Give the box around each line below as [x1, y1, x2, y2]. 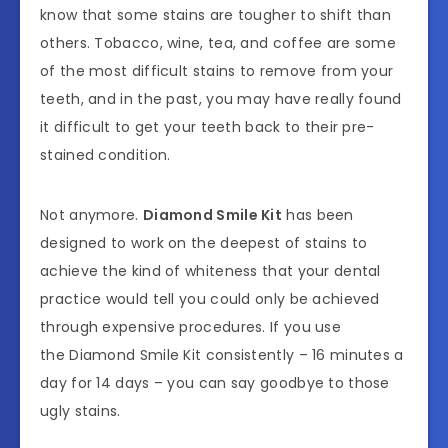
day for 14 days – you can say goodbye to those [40, 372, 390, 393]
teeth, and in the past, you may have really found [40, 88, 402, 109]
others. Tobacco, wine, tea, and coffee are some [40, 32, 397, 53]
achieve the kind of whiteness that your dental [40, 260, 381, 281]
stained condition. [40, 144, 171, 165]
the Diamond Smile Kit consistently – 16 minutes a [40, 344, 404, 365]
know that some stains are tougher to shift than [40, 4, 392, 25]
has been [282, 204, 354, 225]
